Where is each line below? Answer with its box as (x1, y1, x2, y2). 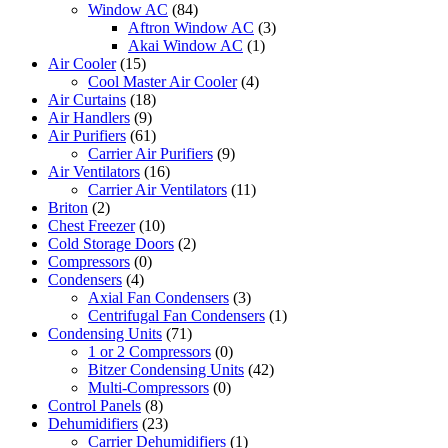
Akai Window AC (128, 37, 243, 55)
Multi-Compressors (88, 379, 209, 397)
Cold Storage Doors (48, 235, 174, 253)
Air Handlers (48, 109, 130, 127)
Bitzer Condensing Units (88, 361, 244, 379)
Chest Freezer (48, 217, 135, 235)
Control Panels (48, 397, 141, 415)
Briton (48, 199, 88, 217)
